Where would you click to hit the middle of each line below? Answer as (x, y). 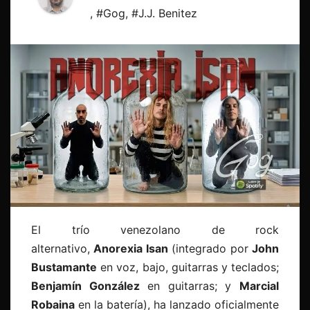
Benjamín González (85, 286)
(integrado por (210, 249)
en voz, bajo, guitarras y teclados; (188, 267)
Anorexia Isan (131, 249)
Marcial (259, 286)
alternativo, (63, 249)
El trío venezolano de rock (155, 230)
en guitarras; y (190, 286)
